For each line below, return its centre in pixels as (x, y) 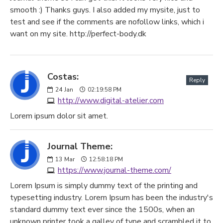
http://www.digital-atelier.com (111, 101)
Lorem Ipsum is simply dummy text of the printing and (104, 186)
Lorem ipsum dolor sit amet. (59, 116)
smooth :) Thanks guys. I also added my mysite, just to (105, 10)
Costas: (63, 77)
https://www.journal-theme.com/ (114, 170)
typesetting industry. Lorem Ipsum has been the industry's (111, 198)
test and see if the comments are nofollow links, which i (107, 22)
